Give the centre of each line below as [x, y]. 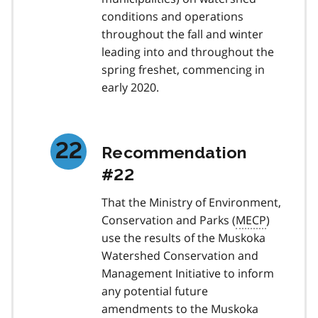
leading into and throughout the [188, 51]
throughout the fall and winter [182, 34]
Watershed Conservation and [180, 255]
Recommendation [174, 152]
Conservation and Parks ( [169, 220]
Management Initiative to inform [188, 273]
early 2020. [130, 87]
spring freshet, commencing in [183, 69]
